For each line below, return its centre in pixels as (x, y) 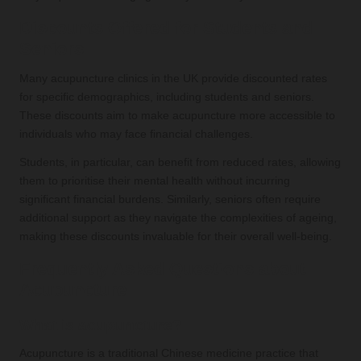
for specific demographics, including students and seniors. (167, 97)
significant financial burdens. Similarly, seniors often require (170, 199)
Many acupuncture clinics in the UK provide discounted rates (173, 78)
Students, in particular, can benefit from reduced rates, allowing (180, 162)
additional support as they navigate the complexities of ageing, (178, 218)
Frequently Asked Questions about (162, 268)
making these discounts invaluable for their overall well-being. (176, 236)
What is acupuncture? (101, 325)
